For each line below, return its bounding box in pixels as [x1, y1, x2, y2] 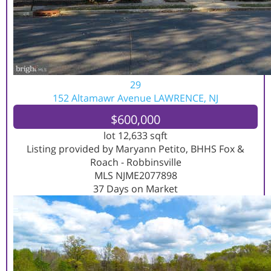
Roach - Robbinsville [90, 155, 181, 169]
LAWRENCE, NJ [154, 91, 218, 105]
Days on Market [104, 182, 178, 195]
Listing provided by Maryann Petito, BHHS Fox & [27, 142, 244, 155]
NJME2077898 [115, 169, 177, 182]
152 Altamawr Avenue [53, 91, 154, 105]
